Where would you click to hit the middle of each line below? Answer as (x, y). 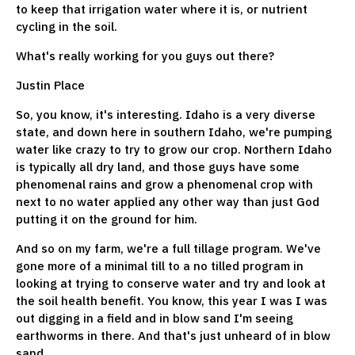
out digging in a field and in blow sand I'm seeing (155, 318)
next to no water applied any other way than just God (168, 201)
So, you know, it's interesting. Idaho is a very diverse (166, 114)
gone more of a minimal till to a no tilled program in (160, 265)
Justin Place (50, 85)
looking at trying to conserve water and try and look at (171, 283)
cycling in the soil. (68, 26)
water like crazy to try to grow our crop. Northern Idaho (174, 149)
